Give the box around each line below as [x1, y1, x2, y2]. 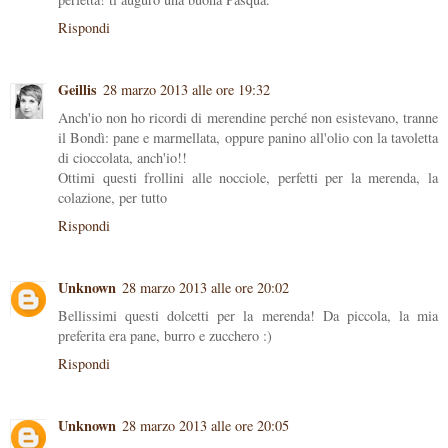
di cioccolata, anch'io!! [58, 148, 187, 168]
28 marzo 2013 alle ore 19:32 [103, 80, 270, 100]
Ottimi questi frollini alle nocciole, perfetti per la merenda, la [58, 168, 438, 188]
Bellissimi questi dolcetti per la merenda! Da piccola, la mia [58, 306, 438, 326]
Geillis [58, 79, 97, 101]
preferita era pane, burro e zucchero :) [58, 326, 272, 346]
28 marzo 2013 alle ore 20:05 [122, 416, 289, 436]
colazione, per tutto [58, 188, 167, 208]
